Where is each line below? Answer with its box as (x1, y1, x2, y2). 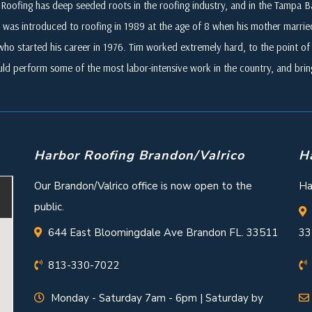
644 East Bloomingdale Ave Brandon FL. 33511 (48, 226, 278, 240)
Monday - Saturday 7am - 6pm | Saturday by (51, 291, 263, 306)
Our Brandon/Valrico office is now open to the (34, 179, 252, 194)
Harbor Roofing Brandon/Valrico (34, 147, 244, 164)
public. (34, 200, 64, 214)
